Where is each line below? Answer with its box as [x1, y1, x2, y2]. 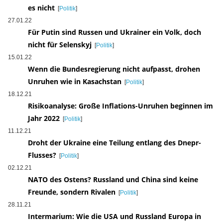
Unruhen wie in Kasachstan [27, 77, 121, 87]
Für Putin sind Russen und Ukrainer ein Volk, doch [27, 27, 201, 37]
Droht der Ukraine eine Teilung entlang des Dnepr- [27, 138, 201, 148]
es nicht [27, 3, 55, 13]
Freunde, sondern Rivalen [27, 187, 115, 197]
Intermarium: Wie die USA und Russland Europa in [27, 212, 201, 222]
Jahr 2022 [27, 113, 60, 123]
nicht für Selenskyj [27, 40, 92, 50]
